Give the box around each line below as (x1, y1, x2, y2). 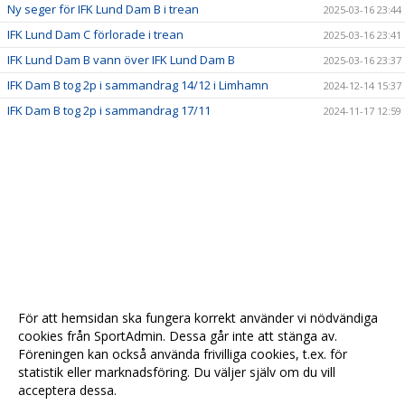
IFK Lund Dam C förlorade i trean (7, 26, 184, 42)
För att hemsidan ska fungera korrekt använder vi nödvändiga (18, 309, 378, 326)
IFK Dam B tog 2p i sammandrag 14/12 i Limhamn (7, 77, 268, 93)
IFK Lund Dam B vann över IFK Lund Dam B (7, 52, 235, 68)
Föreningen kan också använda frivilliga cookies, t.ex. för (18, 345, 347, 363)
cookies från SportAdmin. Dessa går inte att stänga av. (18, 327, 337, 344)
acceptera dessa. (18, 381, 117, 399)
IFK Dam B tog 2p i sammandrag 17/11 (7, 102, 211, 118)
